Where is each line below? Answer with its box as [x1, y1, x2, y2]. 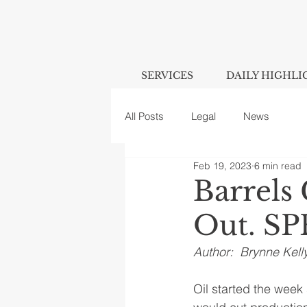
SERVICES [141, 69, 193, 82]
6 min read [254, 159, 302, 172]
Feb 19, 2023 [193, 159, 251, 172]
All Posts [125, 109, 164, 123]
